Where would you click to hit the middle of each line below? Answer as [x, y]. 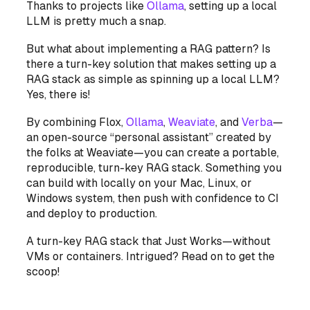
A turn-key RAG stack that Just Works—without [149, 241]
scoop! [43, 272]
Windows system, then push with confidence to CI [153, 199]
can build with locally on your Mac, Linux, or [139, 183]
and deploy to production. [92, 214]
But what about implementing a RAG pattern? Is [149, 49]
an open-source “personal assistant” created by [149, 138]
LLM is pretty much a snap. [97, 21]
